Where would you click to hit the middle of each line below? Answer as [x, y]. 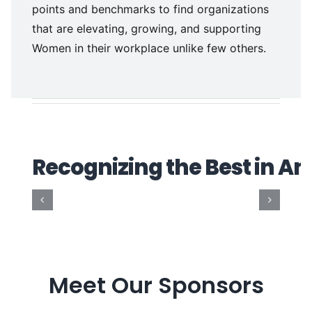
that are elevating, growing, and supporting [146, 29]
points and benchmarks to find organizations [150, 9]
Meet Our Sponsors [156, 286]
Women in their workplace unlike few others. [149, 48]
